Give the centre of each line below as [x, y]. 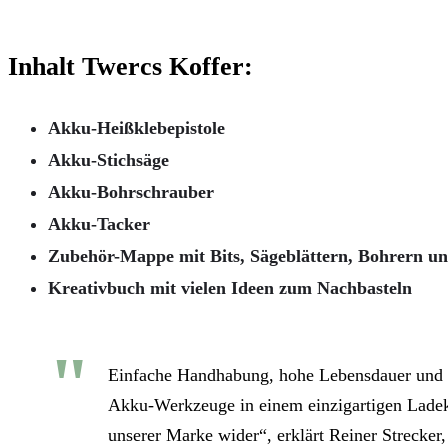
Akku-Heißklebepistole [136, 127]
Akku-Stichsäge [108, 159]
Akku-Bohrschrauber [131, 191]
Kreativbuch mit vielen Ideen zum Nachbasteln [230, 287]
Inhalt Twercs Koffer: [130, 66]
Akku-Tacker [99, 223]
